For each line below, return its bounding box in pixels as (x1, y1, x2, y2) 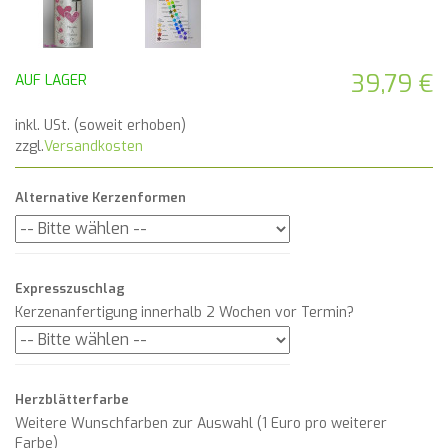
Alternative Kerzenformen (15, 189, 186, 207)
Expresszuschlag (15, 280, 125, 298)
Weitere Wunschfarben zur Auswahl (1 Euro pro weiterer (15, 414, 387, 434)
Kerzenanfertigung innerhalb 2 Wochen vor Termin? (15, 303, 354, 323)
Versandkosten (44, 137, 143, 157)
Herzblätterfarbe (15, 391, 129, 409)
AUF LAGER (15, 71, 87, 91)
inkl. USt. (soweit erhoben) (15, 116, 186, 136)
